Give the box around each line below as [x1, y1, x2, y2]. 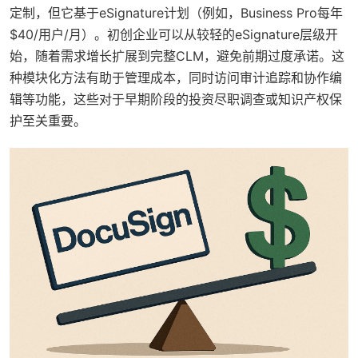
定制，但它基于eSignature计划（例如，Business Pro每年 [10, 5, 343, 22]
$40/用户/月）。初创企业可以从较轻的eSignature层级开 [10, 26, 338, 43]
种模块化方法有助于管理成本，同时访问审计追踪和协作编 [10, 70, 342, 86]
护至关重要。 [10, 113, 86, 129]
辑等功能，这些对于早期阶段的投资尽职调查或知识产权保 [10, 91, 342, 108]
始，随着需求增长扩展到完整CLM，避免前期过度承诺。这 [10, 48, 344, 65]
